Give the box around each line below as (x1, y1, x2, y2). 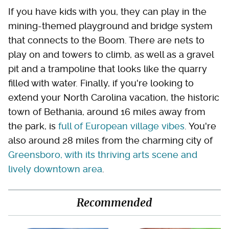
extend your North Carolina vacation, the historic (8, 91, 219, 103)
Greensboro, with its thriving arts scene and (8, 149, 197, 160)
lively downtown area (8, 163, 102, 174)
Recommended (77, 195, 152, 210)
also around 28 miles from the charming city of (8, 134, 213, 146)
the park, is (8, 120, 58, 131)
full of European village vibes (58, 120, 185, 131)
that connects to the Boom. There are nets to (8, 34, 204, 45)
